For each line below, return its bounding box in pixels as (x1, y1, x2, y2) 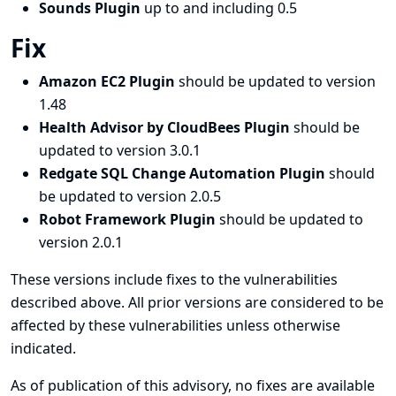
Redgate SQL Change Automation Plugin (39, 164, 329, 183)
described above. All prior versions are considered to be (11, 293, 384, 312)
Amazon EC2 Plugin (39, 72, 179, 91)
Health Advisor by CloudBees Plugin (39, 118, 293, 137)
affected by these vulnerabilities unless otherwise (11, 316, 340, 335)
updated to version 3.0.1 (39, 141, 201, 160)
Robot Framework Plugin (39, 209, 219, 229)
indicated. (11, 339, 76, 358)
